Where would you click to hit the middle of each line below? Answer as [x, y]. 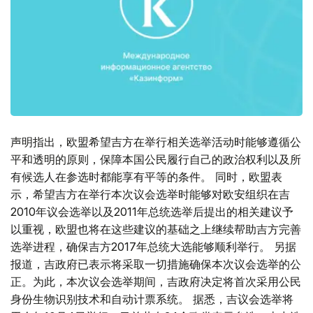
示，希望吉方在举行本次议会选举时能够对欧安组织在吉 [150, 195]
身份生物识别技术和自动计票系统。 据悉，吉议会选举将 [152, 299]
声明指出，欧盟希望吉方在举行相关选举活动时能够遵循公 [156, 142]
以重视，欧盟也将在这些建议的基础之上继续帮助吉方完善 [156, 230]
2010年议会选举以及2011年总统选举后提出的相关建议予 [152, 212]
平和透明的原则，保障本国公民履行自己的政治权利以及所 [156, 160]
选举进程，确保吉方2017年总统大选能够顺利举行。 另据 [153, 247]
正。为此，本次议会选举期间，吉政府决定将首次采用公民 [156, 282]
